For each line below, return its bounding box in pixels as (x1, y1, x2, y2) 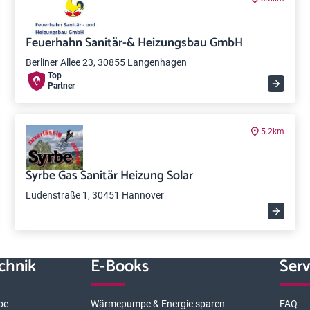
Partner (48, 81, 75, 91)
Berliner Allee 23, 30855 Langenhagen (26, 57, 188, 68)
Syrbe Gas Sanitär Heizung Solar (26, 165, 194, 186)
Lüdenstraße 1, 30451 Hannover (26, 190, 165, 201)
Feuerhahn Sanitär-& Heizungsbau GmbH (26, 33, 244, 53)
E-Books (90, 253, 149, 280)
